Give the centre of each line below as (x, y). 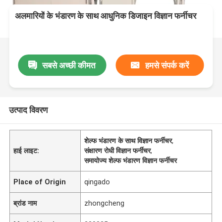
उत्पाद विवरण (28, 110)
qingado (97, 182)
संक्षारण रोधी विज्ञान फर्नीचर (118, 150)
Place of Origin (40, 182)
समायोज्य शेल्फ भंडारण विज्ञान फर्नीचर (131, 160)
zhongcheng (105, 203)
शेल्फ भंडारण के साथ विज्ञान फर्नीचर (128, 140)
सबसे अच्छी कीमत (69, 65)
